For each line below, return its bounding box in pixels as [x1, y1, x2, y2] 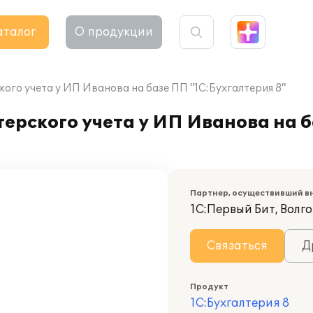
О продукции [75, 25, 153, 39]
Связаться [207, 239, 268, 253]
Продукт [190, 282, 228, 291]
